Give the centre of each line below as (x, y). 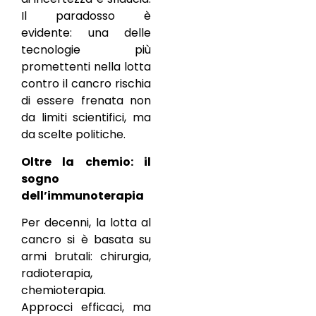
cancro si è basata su (86, 240)
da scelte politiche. (73, 135)
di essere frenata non (86, 101)
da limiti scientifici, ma (86, 118)
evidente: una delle (86, 33)
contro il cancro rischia (86, 84)
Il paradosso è (86, 16)
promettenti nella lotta (86, 67)
